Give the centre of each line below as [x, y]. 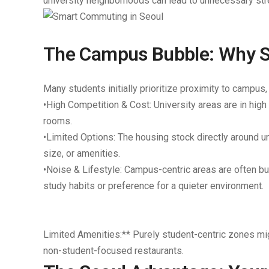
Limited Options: [81, 137]
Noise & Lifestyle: [84, 170]
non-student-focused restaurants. [113, 251]
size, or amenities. [82, 153]
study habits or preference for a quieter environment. [153, 186]
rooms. [58, 121]
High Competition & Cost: [99, 105]
